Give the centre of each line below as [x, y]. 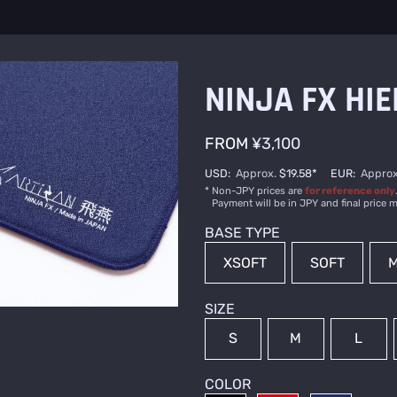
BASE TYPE [242, 233]
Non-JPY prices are [258, 191]
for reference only [350, 191]
